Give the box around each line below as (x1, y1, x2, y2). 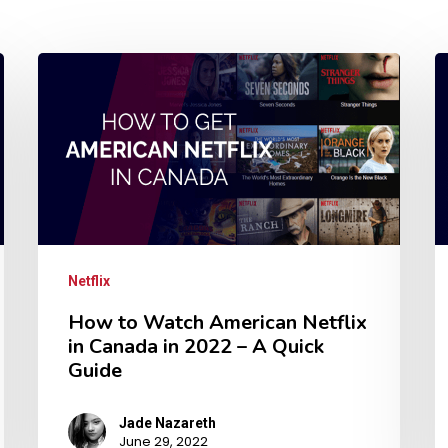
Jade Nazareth (119, 414, 216, 431)
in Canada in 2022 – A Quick (68, 332, 324, 360)
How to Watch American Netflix (68, 308, 367, 336)
